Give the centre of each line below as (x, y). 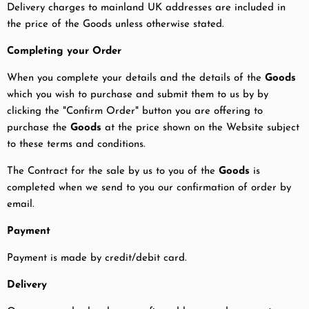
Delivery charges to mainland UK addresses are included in (146, 8)
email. (21, 205)
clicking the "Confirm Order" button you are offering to (135, 112)
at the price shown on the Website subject (200, 128)
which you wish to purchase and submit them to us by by (138, 95)
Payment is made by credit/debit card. (97, 259)
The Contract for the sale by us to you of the (113, 172)
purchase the (39, 128)
